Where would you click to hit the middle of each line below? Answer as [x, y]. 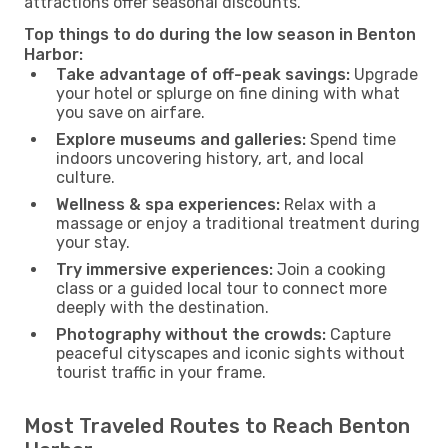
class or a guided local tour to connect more [221, 288]
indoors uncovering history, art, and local [210, 158]
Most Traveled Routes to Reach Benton [217, 425]
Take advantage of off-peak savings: [203, 74]
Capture [358, 334]
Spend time [351, 139]
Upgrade [384, 74]
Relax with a [328, 204]
